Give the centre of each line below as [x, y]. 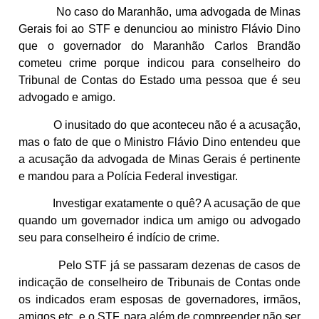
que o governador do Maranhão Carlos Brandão [159, 46]
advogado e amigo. [67, 98]
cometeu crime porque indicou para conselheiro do [159, 63]
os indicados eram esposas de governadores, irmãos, [159, 299]
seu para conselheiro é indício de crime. [119, 238]
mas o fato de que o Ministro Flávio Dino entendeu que [159, 142]
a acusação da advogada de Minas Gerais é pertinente [159, 159]
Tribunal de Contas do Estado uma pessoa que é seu [159, 80]
